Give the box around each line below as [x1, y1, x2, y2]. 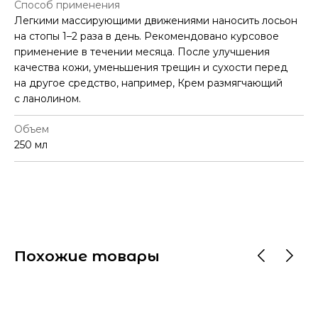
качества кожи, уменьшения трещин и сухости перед [14, 61, 287, 74]
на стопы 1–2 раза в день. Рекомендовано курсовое [14, 30, 279, 43]
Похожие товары [14, 246, 160, 265]
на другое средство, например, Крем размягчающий [14, 77, 283, 89]
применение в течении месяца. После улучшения [14, 45, 270, 58]
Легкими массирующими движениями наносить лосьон [14, 14, 297, 27]
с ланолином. [14, 92, 81, 105]
